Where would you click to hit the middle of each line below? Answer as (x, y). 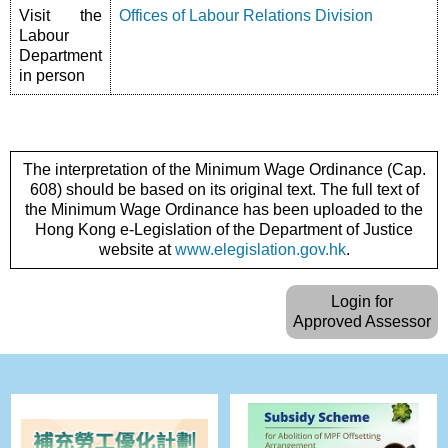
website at (136, 249)
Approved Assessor (362, 321)
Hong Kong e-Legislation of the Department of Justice (224, 229)
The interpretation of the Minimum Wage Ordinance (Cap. (224, 169)
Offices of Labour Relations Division (246, 15)
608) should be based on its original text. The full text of (224, 189)
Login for (362, 301)
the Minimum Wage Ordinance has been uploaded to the (224, 209)
